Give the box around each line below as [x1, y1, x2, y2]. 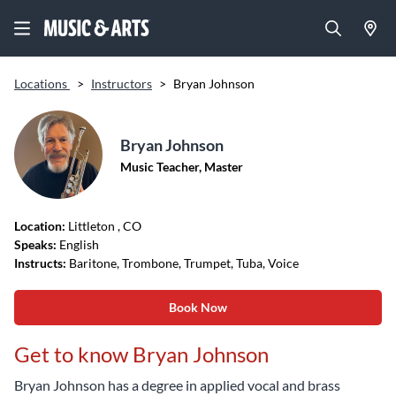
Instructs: [14, 255, 66, 270]
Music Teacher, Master [120, 159, 243, 174]
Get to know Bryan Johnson [14, 341, 269, 367]
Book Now [169, 300, 227, 315]
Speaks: [14, 237, 57, 252]
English [57, 237, 99, 252]
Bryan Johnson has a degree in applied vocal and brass [14, 377, 340, 393]
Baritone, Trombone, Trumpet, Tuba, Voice [66, 255, 299, 270]
